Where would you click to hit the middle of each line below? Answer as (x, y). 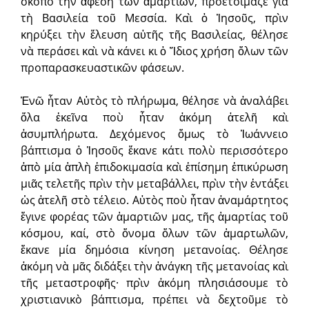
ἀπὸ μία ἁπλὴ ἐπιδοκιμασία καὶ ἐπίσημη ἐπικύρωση (154, 167)
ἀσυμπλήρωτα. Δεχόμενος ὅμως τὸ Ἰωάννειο (154, 134)
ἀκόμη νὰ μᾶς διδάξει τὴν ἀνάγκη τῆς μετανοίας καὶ (154, 267)
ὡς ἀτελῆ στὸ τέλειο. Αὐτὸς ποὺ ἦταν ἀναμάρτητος (154, 200)
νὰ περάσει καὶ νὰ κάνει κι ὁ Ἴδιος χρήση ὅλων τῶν (154, 51)
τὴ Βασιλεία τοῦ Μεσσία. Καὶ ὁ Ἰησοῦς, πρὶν (154, 18)
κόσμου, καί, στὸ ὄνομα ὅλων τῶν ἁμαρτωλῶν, (154, 233)
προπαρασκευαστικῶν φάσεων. (102, 68)
